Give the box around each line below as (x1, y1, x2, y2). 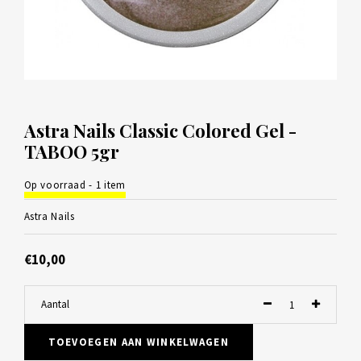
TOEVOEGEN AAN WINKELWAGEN (48, 334, 229, 349)
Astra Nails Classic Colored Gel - (23, 118, 297, 143)
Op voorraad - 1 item (23, 178, 126, 193)
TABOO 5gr (23, 139, 119, 164)
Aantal (40, 297, 69, 312)
